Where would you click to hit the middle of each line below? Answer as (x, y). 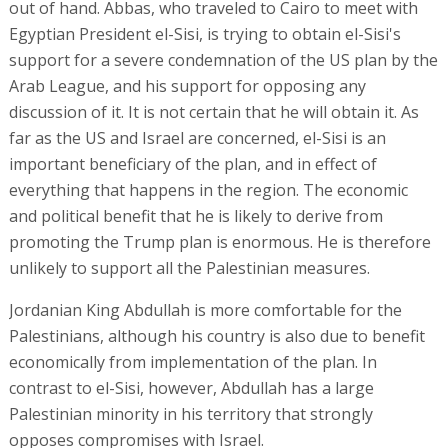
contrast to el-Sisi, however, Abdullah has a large (191, 387)
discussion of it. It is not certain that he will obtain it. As (213, 111)
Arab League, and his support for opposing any (187, 85)
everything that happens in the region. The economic (208, 189)
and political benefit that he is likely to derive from (195, 215)
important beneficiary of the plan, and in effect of (192, 163)
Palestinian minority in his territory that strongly (190, 413)
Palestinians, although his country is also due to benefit (216, 335)
